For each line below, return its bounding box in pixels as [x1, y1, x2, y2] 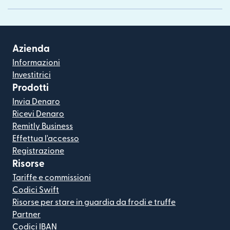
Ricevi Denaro [12, 110, 64, 119]
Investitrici [12, 71, 51, 80]
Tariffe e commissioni [12, 174, 91, 182]
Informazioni [12, 59, 60, 67]
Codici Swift [12, 186, 59, 195]
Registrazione [12, 147, 64, 156]
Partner [12, 210, 41, 219]
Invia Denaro [12, 98, 60, 106]
